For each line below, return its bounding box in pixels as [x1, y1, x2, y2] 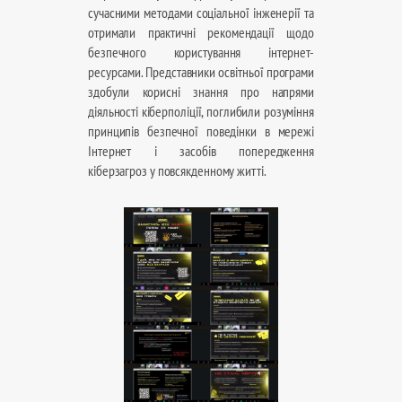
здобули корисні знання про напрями [88, 82, 314, 101]
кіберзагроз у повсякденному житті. [88, 161, 267, 180]
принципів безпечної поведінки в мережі [88, 121, 314, 141]
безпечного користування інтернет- [88, 42, 314, 62]
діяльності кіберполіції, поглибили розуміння [88, 101, 314, 121]
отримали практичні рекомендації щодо [88, 22, 314, 42]
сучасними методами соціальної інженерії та [88, 3, 314, 22]
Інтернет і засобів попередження [88, 141, 314, 161]
